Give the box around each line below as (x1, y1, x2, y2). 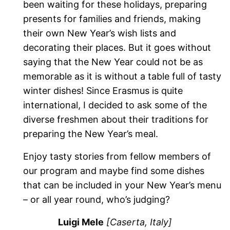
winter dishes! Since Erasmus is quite (23, 85, 183, 97)
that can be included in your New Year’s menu (23, 180, 222, 191)
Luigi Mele (58, 217, 106, 228)
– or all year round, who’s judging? (23, 194, 170, 205)
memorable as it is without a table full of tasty (23, 71, 222, 82)
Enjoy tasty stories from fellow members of (23, 151, 212, 162)
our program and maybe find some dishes (23, 165, 205, 177)
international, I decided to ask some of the (23, 100, 207, 111)
